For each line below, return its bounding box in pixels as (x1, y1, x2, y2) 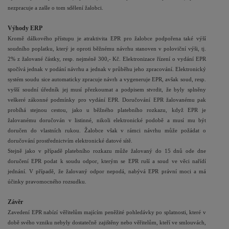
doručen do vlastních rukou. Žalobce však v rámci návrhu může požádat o (8, 128, 206, 133)
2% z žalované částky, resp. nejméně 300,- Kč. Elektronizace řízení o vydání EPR (8, 56, 206, 62)
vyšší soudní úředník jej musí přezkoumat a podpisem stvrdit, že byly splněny (8, 87, 206, 93)
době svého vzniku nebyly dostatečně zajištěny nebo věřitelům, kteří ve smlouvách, (8, 220, 206, 225)
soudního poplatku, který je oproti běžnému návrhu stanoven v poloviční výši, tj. (8, 46, 206, 52)
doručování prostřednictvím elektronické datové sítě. (8, 138, 132, 144)
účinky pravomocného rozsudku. (8, 179, 86, 185)
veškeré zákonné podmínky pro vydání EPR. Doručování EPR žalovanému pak (8, 97, 206, 103)
